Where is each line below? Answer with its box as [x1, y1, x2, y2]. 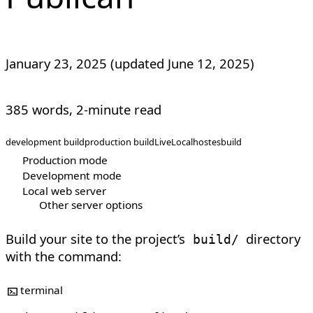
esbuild [212, 135, 242, 148]
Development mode [22, 168, 122, 183]
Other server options [39, 198, 143, 212]
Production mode [22, 153, 108, 168]
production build [85, 135, 154, 148]
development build [6, 135, 85, 148]
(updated [107, 54, 168, 73]
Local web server [22, 184, 106, 198]
